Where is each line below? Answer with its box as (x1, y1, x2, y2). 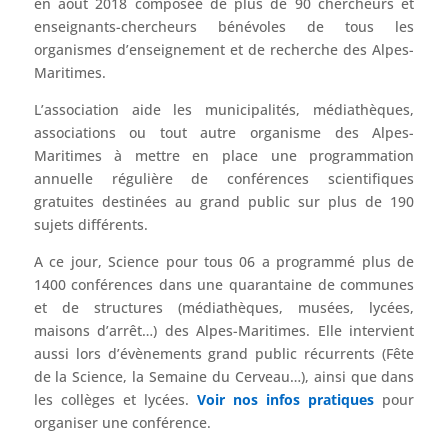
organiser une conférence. (33, 412, 211, 432)
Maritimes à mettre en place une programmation (33, 145, 415, 165)
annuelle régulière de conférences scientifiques (33, 168, 415, 188)
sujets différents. (33, 214, 148, 234)
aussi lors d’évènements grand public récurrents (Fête (33, 343, 415, 363)
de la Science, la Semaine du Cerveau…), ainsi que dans (33, 366, 415, 386)
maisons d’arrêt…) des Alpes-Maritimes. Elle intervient (33, 320, 415, 340)
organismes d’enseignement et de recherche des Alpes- (33, 39, 415, 59)
